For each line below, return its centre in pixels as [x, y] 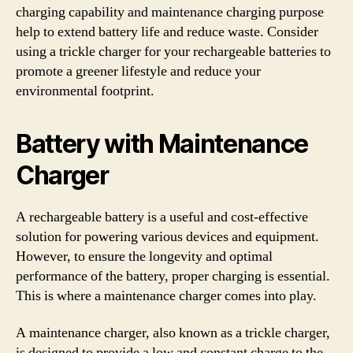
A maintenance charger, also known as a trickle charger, [173, 333]
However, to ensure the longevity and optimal [144, 256]
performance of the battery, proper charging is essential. [173, 276]
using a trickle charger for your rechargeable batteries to [173, 51]
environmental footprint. [85, 91]
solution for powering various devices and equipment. [167, 236]
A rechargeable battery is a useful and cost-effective [162, 217]
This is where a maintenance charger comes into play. [166, 295]
